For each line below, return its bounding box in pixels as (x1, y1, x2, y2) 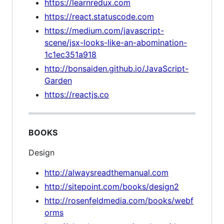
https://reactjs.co (44, 89, 109, 99)
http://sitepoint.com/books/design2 (44, 181, 179, 191)
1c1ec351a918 (44, 49, 96, 59)
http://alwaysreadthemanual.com (44, 167, 168, 177)
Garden (44, 75, 72, 85)
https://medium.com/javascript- (44, 25, 164, 35)
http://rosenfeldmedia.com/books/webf (44, 195, 193, 205)
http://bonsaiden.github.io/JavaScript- (44, 63, 188, 73)
